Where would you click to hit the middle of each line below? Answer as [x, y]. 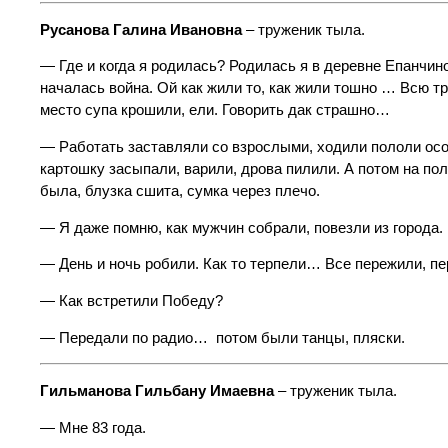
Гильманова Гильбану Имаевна [157, 390]
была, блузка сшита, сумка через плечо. [180, 191]
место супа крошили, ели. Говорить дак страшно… [215, 110]
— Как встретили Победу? [131, 301]
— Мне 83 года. [93, 427]
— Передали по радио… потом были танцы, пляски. [222, 337]
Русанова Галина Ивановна [141, 29]
